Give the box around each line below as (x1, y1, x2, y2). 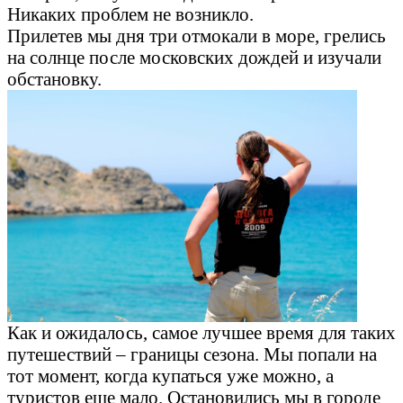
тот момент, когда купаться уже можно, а (7, 364, 334, 386)
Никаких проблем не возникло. (7, 3, 254, 24)
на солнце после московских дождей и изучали (7, 46, 381, 67)
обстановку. (7, 67, 102, 89)
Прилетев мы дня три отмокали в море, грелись (7, 24, 386, 46)
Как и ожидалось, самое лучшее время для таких (7, 321, 396, 343)
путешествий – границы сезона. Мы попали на (7, 343, 377, 364)
